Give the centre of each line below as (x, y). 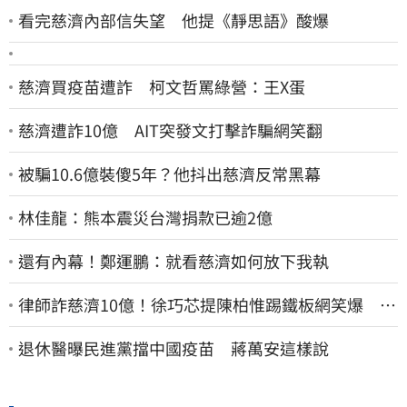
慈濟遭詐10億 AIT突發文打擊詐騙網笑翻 (170, 130)
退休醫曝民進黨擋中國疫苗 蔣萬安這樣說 (174, 348)
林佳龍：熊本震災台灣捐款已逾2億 (145, 218)
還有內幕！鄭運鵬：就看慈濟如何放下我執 (174, 261)
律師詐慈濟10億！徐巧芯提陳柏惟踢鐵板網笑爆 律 (207, 305)
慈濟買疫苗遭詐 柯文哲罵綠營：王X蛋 (162, 87)
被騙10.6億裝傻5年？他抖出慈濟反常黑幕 (169, 174)
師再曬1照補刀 (72, 326)
